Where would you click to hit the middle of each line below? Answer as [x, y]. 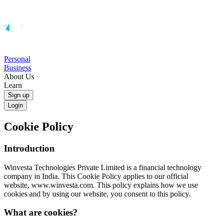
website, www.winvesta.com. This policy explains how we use [101, 185]
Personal [17, 59]
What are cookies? [41, 213]
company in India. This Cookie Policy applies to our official [96, 176]
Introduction [29, 148]
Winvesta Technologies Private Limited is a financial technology [103, 167]
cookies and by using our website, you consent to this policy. [97, 194]
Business [18, 68]
